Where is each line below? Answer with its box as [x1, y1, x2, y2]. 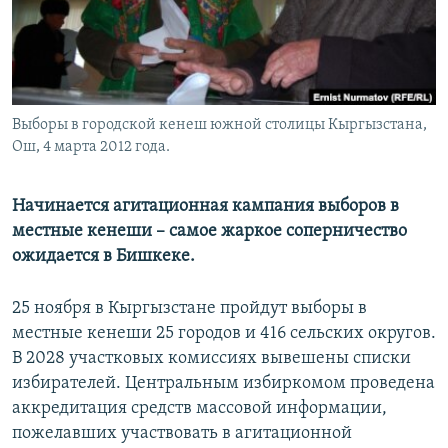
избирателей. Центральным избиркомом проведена [12, 374, 435, 394]
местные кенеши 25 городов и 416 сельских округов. [12, 324, 436, 344]
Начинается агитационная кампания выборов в [12, 197, 399, 217]
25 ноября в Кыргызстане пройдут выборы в [12, 299, 367, 319]
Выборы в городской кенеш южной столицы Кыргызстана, [12, 117, 427, 134]
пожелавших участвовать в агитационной [12, 424, 352, 444]
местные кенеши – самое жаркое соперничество [12, 222, 407, 242]
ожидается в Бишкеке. [12, 247, 195, 267]
